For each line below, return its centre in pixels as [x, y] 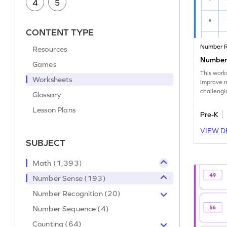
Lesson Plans [54, 110]
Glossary [47, 95]
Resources [50, 49]
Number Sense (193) [69, 178]
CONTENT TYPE [60, 32]
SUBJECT [46, 143]
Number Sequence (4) [71, 209]
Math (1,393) [57, 163]
